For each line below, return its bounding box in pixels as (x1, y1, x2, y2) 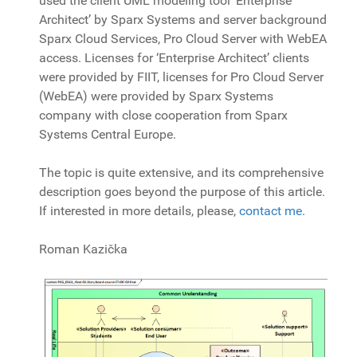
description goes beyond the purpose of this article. (39, 184, 325, 200)
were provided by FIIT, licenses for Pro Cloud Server (39, 69, 324, 85)
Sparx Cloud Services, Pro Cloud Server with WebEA (39, 31, 327, 47)
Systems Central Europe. (39, 127, 176, 143)
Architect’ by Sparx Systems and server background (39, 12, 327, 28)
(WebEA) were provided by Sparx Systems (39, 88, 273, 104)
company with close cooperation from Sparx (39, 108, 288, 124)
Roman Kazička (39, 241, 127, 257)
